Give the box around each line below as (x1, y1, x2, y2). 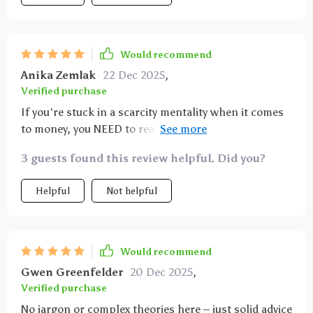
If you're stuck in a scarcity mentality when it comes (21, 105, 284, 119)
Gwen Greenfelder (21, 265, 123, 279)
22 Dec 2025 (103, 68, 165, 82)
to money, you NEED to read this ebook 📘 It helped (21, 122, 280, 136)
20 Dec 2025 (130, 265, 193, 279)
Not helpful (106, 185, 157, 197)
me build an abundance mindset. (21, 139, 186, 152)
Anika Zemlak (21, 68, 96, 82)
